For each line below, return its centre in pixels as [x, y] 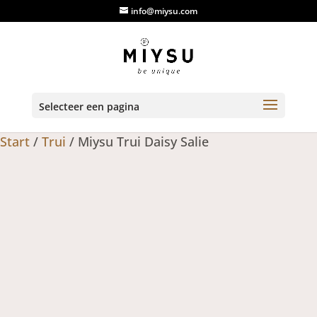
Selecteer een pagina [89, 106]
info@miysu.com [164, 11]
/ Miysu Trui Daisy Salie [137, 142]
